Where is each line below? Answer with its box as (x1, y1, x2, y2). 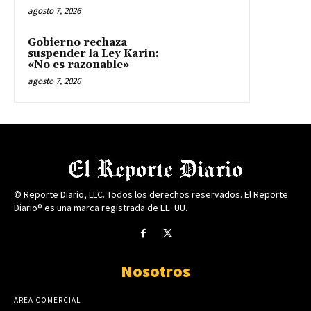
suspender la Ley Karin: (28, 47, 159, 60)
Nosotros (121, 260, 190, 282)
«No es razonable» (28, 58, 129, 72)
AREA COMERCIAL (14, 294, 81, 305)
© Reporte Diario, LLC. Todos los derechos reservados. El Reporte (14, 187, 288, 201)
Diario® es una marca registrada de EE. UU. (14, 201, 187, 214)
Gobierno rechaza (28, 35, 127, 49)
